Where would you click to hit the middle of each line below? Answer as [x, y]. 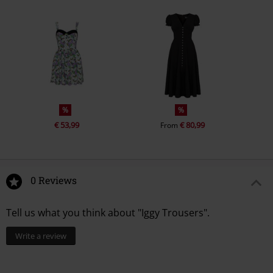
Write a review [41, 236]
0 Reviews [54, 180]
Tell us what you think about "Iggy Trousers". [108, 213]
